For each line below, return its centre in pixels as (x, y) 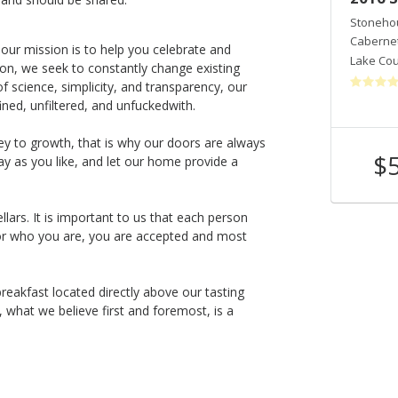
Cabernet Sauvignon (95, 41)
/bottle (139, 170)
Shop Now (237, 165)
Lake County (73, 60)
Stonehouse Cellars (93, 22)
